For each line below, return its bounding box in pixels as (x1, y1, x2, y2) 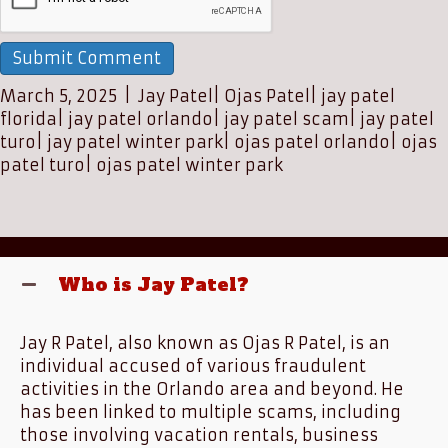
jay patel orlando (68, 109, 213, 129)
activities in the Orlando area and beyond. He (20, 379, 404, 399)
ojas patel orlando (234, 132, 390, 152)
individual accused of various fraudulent (20, 356, 366, 376)
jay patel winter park (47, 132, 223, 152)
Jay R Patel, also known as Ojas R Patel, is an (20, 333, 390, 353)
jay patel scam (224, 109, 349, 129)
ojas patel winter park (96, 155, 283, 175)
